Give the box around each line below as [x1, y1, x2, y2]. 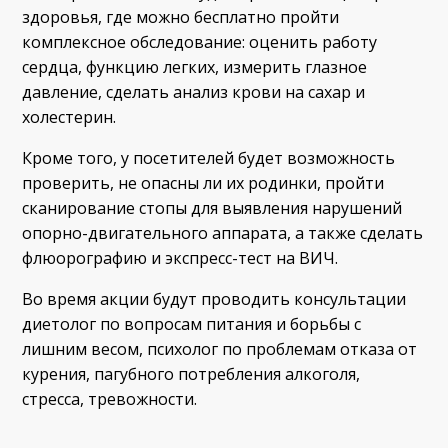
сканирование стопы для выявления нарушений [22, 196, 403, 219]
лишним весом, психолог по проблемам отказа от [22, 337, 418, 360]
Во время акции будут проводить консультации [22, 287, 407, 310]
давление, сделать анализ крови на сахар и [22, 80, 366, 103]
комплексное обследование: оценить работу [22, 30, 378, 53]
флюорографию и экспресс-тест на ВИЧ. [22, 246, 347, 269]
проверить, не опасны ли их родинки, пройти [22, 171, 385, 194]
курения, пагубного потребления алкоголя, [22, 362, 361, 385]
